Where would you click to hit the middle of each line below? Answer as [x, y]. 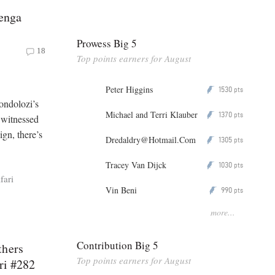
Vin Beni [121, 190]
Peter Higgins [129, 89]
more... [223, 212]
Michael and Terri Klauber [152, 114]
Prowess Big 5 [107, 43]
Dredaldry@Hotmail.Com [151, 139]
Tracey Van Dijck [136, 165]
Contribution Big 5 [118, 245]
